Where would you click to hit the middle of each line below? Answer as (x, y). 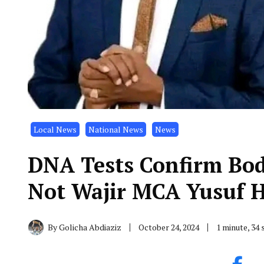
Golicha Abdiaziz (90, 227)
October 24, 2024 (169, 227)
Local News (55, 129)
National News (116, 129)
